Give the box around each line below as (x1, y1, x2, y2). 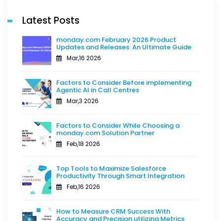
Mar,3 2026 (67, 96, 99, 105)
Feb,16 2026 (67, 182, 100, 191)
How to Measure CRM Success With (56, 206, 170, 216)
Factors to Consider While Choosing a (56, 120, 180, 130)
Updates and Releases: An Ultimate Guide (56, 42, 191, 52)
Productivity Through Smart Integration (56, 171, 184, 181)
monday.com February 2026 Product (56, 35, 176, 44)
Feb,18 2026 (67, 139, 100, 148)
